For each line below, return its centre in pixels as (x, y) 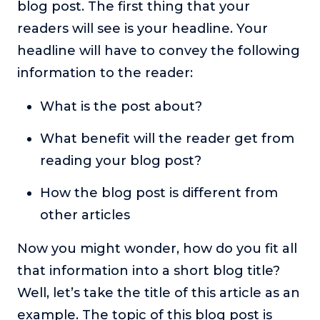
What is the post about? (121, 107)
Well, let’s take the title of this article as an (159, 293)
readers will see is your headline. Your (142, 29)
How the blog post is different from (159, 193)
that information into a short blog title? (149, 271)
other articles (85, 215)
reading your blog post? (121, 161)
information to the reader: (107, 73)
